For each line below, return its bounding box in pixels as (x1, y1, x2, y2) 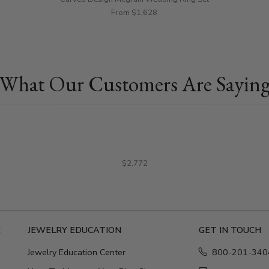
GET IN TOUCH (199, 223, 261, 236)
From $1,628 (111, 7, 157, 18)
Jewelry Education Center (28, 246, 125, 258)
